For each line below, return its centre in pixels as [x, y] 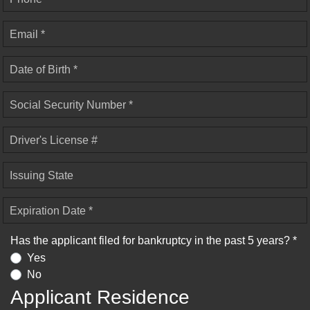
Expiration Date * [51, 210]
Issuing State [42, 175]
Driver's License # [54, 140]
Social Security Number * [71, 104]
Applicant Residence [100, 298]
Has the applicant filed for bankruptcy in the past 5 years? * [154, 240]
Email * [27, 34]
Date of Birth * [44, 69]
